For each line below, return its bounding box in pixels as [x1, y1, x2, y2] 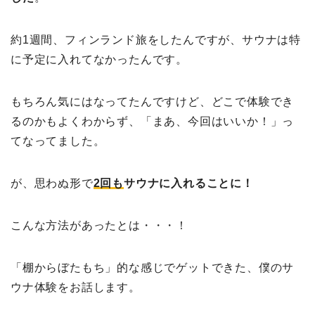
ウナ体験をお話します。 [11, 281, 141, 294]
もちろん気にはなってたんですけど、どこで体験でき [11, 96, 295, 108]
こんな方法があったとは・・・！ [11, 219, 188, 232]
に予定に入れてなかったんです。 [11, 53, 188, 66]
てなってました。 [11, 135, 105, 148]
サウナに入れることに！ [124, 177, 254, 190]
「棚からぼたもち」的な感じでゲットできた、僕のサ [11, 262, 295, 274]
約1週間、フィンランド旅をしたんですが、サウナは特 [11, 34, 301, 46]
